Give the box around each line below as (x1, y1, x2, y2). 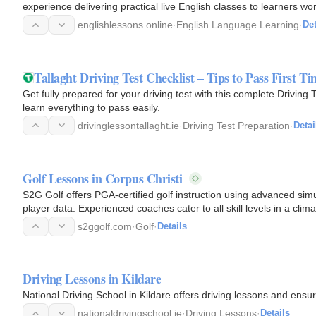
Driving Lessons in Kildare (23, 269, 162, 288)
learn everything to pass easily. (23, 101, 160, 113)
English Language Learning (176, 19, 299, 30)
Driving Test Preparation (183, 119, 290, 131)
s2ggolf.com (78, 220, 132, 232)
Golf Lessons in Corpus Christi (23, 169, 183, 188)
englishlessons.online (78, 19, 173, 30)
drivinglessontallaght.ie (78, 119, 179, 131)
